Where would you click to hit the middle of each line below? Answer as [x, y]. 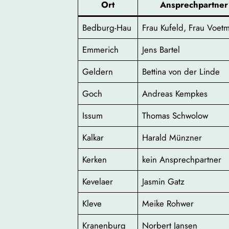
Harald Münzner [172, 138]
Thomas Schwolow [175, 116]
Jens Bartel [161, 50]
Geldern [98, 72]
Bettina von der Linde [181, 72]
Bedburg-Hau [107, 28]
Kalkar [93, 138]
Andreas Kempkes [175, 94]
